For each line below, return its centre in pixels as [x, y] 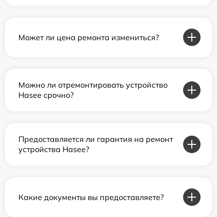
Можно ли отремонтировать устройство [93, 85]
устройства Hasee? [54, 149]
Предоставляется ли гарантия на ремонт [96, 139]
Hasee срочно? [46, 95]
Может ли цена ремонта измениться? [89, 37]
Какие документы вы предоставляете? [91, 197]
